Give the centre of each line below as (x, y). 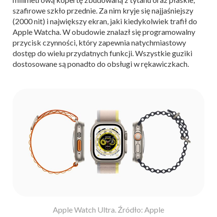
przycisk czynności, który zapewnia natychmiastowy (99, 42)
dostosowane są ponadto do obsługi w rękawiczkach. (101, 63)
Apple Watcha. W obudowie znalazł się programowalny (104, 31)
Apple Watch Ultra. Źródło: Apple (108, 209)
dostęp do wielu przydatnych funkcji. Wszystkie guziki (102, 53)
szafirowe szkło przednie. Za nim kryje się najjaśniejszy (103, 10)
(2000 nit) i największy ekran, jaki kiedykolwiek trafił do (105, 21)
